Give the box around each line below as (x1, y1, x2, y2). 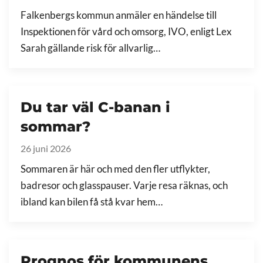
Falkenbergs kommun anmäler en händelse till (21, 9, 217, 21)
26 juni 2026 (21, 142, 71, 154)
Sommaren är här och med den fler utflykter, (21, 163, 210, 175)
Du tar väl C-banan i (21, 98, 170, 116)
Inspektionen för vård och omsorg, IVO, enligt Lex (21, 25, 232, 38)
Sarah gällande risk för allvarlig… (21, 42, 160, 54)
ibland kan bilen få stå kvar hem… (21, 195, 163, 208)
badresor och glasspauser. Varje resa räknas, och (21, 179, 228, 191)
